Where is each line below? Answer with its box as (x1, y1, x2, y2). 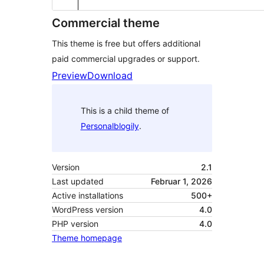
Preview (52, 70, 87, 82)
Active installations (52, 190, 123, 201)
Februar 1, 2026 (151, 176, 212, 187)
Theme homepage (52, 233, 122, 243)
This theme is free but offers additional (52, 38, 200, 49)
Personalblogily (80, 120, 139, 131)
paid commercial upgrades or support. (52, 54, 200, 64)
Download (87, 70, 133, 82)
